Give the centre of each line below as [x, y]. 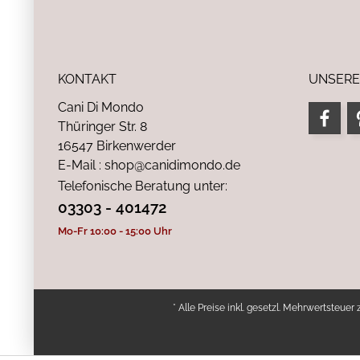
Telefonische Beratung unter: [143, 186]
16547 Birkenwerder [117, 146]
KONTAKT [87, 79]
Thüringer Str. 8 [102, 127]
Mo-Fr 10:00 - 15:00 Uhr [115, 231]
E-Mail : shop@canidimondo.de [149, 165]
